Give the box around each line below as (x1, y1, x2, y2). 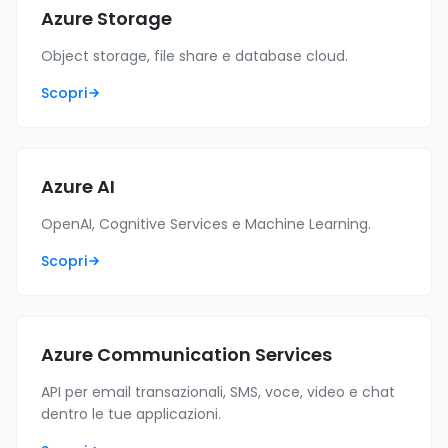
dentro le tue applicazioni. (41, 404, 221, 424)
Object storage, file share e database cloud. (41, 46, 348, 66)
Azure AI (41, 174, 115, 199)
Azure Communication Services (41, 342, 332, 367)
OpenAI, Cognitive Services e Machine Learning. (41, 214, 371, 234)
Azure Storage (41, 6, 172, 31)
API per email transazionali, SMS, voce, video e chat (41, 382, 395, 402)
